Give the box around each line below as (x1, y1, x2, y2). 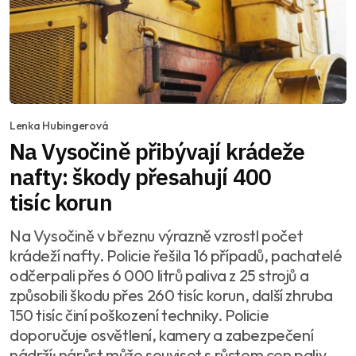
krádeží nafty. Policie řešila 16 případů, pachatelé (10, 245, 342, 265)
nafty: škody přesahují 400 (10, 161, 272, 192)
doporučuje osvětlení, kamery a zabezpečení (10, 324, 314, 345)
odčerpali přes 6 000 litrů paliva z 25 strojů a (10, 265, 309, 285)
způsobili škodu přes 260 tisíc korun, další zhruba (10, 284, 333, 305)
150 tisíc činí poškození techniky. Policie (10, 304, 269, 325)
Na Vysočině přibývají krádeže (10, 136, 305, 166)
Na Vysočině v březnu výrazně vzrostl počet (10, 225, 304, 246)
